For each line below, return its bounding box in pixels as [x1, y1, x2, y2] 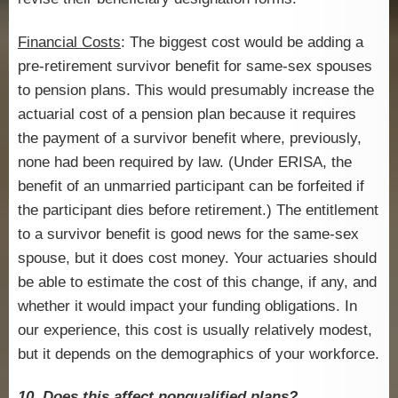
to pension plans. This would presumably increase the [18, 81, 374, 99]
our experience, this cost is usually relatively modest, [18, 321, 372, 338]
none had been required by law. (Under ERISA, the [18, 153, 352, 171]
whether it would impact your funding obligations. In [18, 297, 357, 314]
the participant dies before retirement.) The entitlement [18, 201, 378, 219]
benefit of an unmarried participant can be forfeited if [18, 177, 364, 195]
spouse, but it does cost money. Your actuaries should [18, 249, 377, 267]
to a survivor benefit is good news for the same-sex [18, 225, 359, 243]
